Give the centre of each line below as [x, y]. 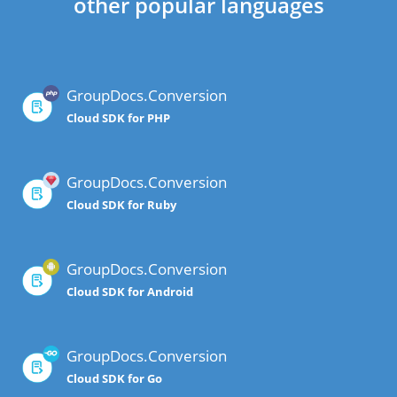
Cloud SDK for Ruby [121, 205]
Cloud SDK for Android [130, 292]
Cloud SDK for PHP [118, 118]
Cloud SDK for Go [114, 379]
